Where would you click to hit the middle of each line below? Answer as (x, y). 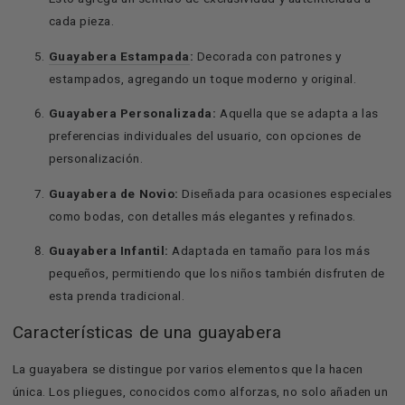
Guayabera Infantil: (108, 251)
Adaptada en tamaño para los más (269, 251)
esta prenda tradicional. (117, 296)
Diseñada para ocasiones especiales (285, 193)
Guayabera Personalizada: (132, 113)
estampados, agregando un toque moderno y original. (202, 78)
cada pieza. (81, 21)
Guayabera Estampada (119, 56)
